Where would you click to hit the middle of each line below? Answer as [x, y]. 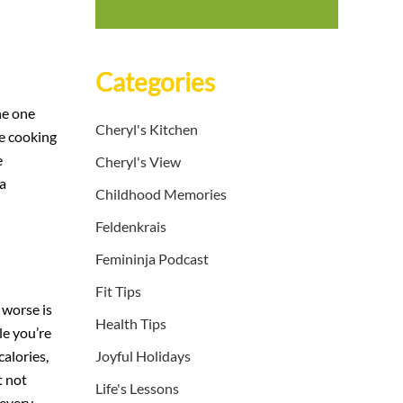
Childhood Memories [161, 194]
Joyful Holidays [143, 356]
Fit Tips [118, 291]
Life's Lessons [137, 389]
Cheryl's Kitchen [147, 130]
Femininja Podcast [152, 259]
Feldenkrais [131, 227]
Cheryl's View [138, 162]
